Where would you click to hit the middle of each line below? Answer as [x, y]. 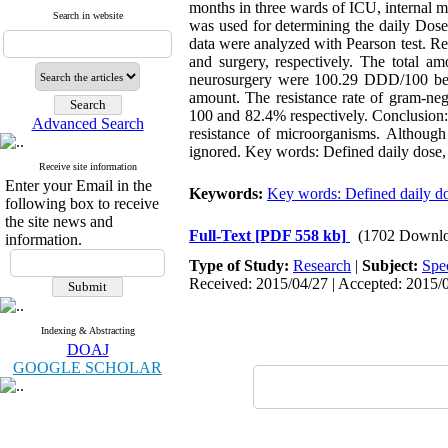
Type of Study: [241, 265]
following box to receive [82, 203]
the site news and [59, 221]
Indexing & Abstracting [87, 330]
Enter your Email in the [78, 185]
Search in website [87, 15]
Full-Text [222, 235]
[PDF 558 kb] [300, 235]
